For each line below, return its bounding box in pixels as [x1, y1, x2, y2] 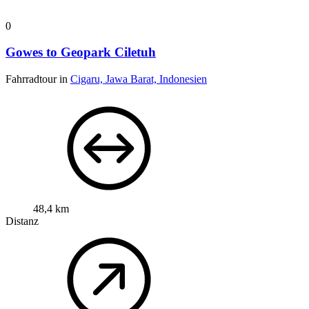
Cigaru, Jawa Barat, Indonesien [70, 73, 207, 86]
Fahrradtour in [6, 73, 70, 86]
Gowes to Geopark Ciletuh [6, 45, 156, 60]
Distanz [6, 215, 39, 228]
